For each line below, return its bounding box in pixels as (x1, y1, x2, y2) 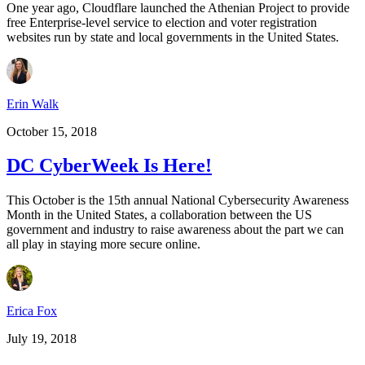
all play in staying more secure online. (7, 237, 200, 252)
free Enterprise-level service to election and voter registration (7, 15, 317, 29)
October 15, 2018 (7, 124, 97, 139)
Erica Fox (7, 304, 57, 319)
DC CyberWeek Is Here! (7, 155, 212, 177)
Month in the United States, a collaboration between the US (7, 208, 312, 222)
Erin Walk (7, 96, 59, 111)
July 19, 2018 (7, 332, 77, 346)
